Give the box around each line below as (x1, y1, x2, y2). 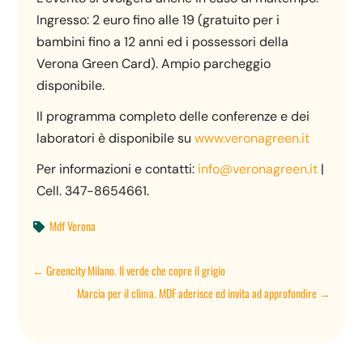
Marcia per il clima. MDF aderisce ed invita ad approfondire (76, 284, 317, 302)
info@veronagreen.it (198, 160, 318, 177)
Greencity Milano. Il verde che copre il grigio (46, 262, 226, 280)
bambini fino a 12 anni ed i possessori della (36, 32, 289, 50)
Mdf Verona (49, 217, 96, 235)
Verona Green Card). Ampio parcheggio (36, 54, 271, 72)
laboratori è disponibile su (36, 129, 195, 147)
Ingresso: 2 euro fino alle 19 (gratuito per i (36, 11, 280, 28)
